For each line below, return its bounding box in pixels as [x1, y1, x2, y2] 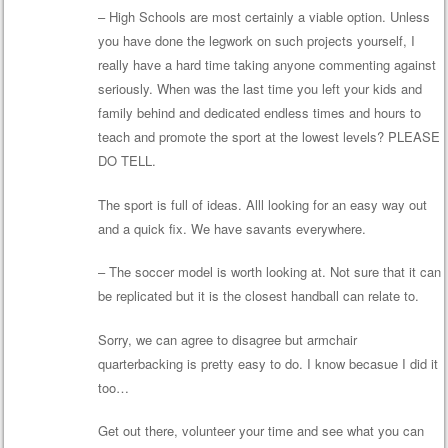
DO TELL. [97, 151, 156, 171]
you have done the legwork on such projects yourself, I [97, 31, 415, 51]
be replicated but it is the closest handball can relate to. [97, 286, 419, 306]
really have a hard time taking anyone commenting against [97, 55, 436, 75]
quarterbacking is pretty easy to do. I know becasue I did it [97, 353, 438, 373]
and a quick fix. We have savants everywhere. [97, 218, 366, 238]
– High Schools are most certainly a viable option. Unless [97, 7, 430, 27]
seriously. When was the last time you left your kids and [97, 79, 422, 99]
